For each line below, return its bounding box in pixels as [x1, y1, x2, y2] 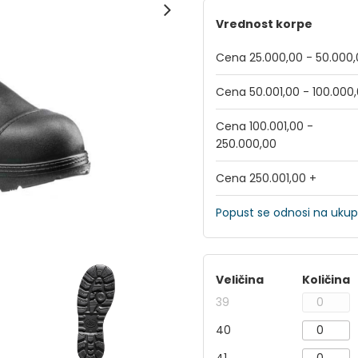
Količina [302, 272, 350, 288]
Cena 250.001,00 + [216, 170, 316, 186]
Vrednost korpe [216, 16, 312, 32]
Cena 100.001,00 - [216, 118, 313, 134]
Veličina [216, 272, 264, 288]
